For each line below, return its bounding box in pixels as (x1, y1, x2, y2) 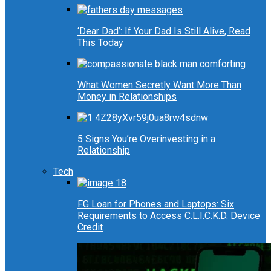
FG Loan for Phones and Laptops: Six (77, 198, 234, 211)
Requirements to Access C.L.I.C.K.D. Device (77, 210, 260, 222)
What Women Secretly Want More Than (77, 79, 241, 91)
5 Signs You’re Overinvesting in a (77, 133, 215, 145)
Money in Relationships (77, 91, 177, 103)
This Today (77, 37, 123, 49)
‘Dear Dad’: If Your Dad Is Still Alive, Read (77, 25, 250, 38)
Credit (77, 221, 103, 233)
